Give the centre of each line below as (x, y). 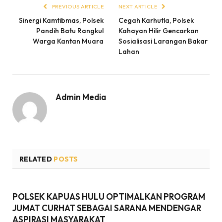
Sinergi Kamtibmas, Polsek (61, 20)
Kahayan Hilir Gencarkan (159, 30)
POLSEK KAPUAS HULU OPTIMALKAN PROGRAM (109, 196)
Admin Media (81, 97)
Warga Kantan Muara (68, 41)
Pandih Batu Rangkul (70, 30)
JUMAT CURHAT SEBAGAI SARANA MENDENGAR (107, 208)
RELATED (37, 159)
